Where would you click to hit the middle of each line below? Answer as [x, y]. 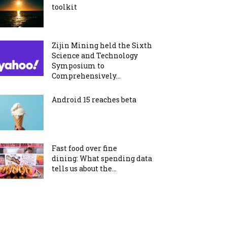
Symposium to [78, 66]
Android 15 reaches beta [94, 100]
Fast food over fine [84, 148]
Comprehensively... [86, 76]
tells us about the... [84, 168]
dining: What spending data [102, 158]
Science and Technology [95, 55]
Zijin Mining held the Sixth [102, 45]
